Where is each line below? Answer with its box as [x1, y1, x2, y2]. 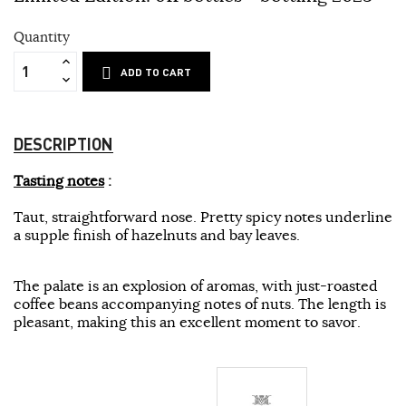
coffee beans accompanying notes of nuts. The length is [14, 294, 386, 313]
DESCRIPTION [14, 132, 113, 154]
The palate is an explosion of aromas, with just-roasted [14, 275, 378, 295]
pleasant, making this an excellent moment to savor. [14, 312, 361, 331]
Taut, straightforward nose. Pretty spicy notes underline [14, 207, 392, 226]
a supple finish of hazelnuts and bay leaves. [14, 225, 300, 244]
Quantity [14, 27, 70, 45]
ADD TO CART [121, 64, 192, 79]
